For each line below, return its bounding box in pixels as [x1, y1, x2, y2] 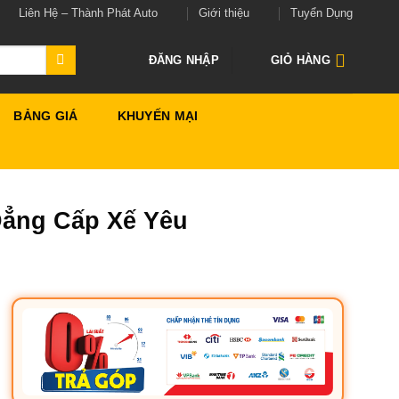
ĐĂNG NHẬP [148, 53, 219, 67]
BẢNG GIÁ [13, 108, 78, 123]
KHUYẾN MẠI [117, 108, 199, 123]
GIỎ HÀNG [270, 53, 330, 67]
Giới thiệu [198, 6, 249, 20]
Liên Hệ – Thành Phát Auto [18, 6, 158, 20]
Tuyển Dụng [290, 6, 353, 20]
